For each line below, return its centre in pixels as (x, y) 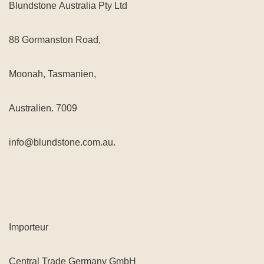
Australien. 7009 (43, 108)
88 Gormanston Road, (55, 40)
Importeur (29, 227)
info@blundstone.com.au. (62, 142)
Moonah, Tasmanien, (52, 74)
